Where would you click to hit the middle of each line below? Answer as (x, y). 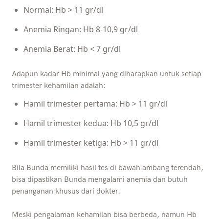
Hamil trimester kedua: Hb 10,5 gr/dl (91, 123)
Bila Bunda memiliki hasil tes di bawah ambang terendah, (108, 168)
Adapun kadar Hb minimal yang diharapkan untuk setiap (107, 74)
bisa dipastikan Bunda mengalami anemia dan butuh (100, 179)
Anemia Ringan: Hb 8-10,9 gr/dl (81, 29)
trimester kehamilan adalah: (59, 86)
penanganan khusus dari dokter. (66, 191)
